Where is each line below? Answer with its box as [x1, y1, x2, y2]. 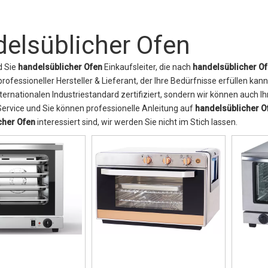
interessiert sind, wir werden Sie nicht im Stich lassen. [35, 117, 237, 127]
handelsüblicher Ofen [18, 62, 102, 72]
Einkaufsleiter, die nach [102, 62, 193, 72]
